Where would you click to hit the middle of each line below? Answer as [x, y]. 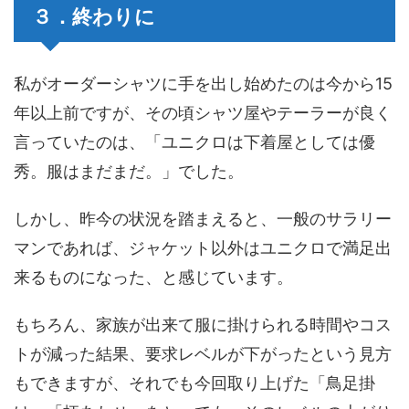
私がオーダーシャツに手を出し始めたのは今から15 [203, 84]
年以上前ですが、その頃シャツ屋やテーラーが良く [203, 113]
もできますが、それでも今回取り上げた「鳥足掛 [194, 383]
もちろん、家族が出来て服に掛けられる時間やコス [203, 325]
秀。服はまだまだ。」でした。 [129, 171]
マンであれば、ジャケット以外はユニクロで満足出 [203, 248]
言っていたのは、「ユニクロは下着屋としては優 [194, 142]
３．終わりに [94, 16]
